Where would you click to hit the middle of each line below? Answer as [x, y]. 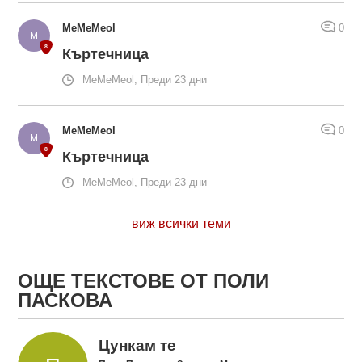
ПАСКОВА [65, 301]
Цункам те [137, 345]
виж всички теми [181, 224]
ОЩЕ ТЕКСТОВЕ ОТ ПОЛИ [144, 281]
